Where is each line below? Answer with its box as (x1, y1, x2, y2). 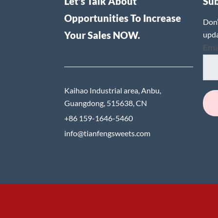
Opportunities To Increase (64, 12, 181, 24)
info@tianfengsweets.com (64, 128, 150, 138)
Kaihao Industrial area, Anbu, (64, 85, 161, 95)
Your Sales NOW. (64, 29, 140, 41)
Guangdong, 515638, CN (64, 98, 147, 108)
